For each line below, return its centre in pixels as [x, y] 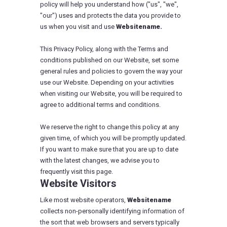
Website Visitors [78, 183]
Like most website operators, [84, 200]
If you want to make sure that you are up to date [109, 149]
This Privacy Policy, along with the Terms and [104, 49]
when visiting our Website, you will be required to [111, 93]
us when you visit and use [78, 27]
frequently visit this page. [77, 172]
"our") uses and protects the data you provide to [110, 15]
